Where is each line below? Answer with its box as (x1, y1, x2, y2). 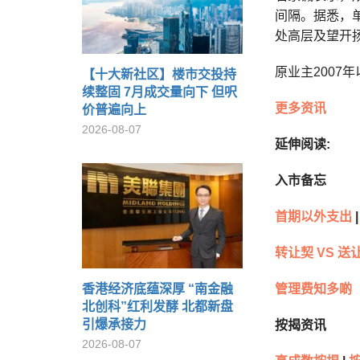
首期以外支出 (275, 210, 352, 223)
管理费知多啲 (275, 282, 352, 296)
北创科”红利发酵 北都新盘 (82, 300, 233, 313)
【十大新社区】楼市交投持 (82, 67, 236, 81)
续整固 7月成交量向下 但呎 (82, 85, 237, 99)
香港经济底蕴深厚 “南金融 (82, 282, 233, 296)
